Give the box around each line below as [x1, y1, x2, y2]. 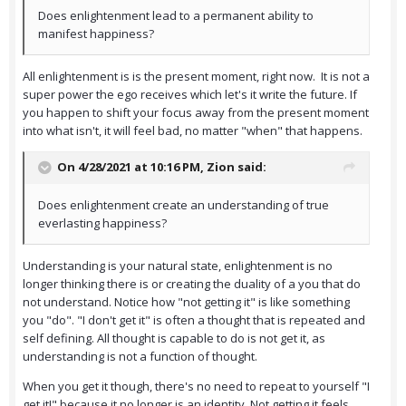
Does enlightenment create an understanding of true [38, 197, 329, 214]
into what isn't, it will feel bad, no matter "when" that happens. [23, 122, 362, 140]
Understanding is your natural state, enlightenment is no [23, 257, 333, 275]
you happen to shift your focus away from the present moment [23, 104, 369, 121]
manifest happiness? [38, 25, 154, 43]
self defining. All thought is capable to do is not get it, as [23, 330, 325, 347]
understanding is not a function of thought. [23, 348, 257, 365]
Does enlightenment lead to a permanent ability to [38, 7, 314, 24]
